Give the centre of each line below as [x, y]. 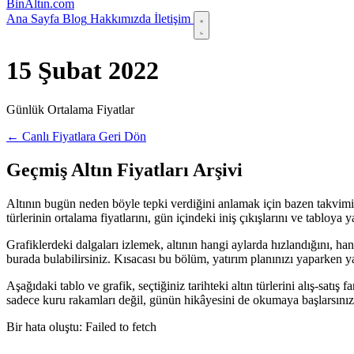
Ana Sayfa [33, 19]
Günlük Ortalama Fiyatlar [70, 109]
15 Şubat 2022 [83, 71]
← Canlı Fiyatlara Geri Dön [76, 136]
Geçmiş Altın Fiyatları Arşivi [124, 169]
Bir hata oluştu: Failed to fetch [81, 326]
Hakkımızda [121, 19]
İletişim [172, 19]
